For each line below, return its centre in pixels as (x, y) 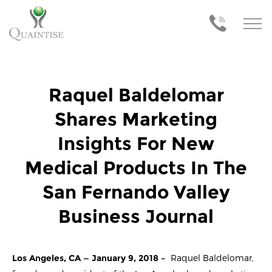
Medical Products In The (136, 168)
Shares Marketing (136, 120)
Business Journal (136, 217)
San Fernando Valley (136, 192)
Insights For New (136, 144)
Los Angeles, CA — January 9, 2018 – (90, 258)
